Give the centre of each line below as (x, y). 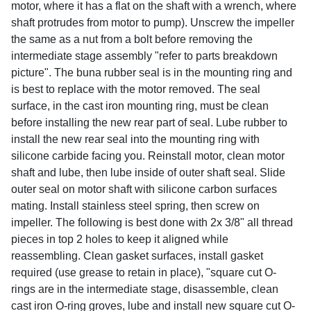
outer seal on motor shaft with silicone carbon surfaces (144, 189)
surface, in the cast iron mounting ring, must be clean (140, 106)
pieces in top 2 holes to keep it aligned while (120, 239)
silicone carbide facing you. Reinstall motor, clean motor (148, 155)
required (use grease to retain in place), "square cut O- (144, 272)
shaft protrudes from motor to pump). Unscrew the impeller (153, 22)
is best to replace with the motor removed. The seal (136, 89)
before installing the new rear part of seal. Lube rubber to (149, 122)
